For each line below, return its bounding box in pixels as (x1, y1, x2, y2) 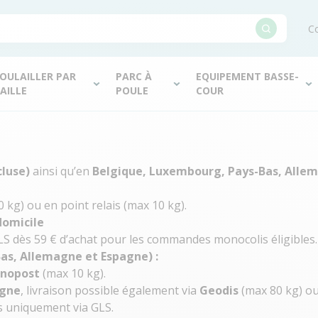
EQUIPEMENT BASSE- (196, 70, 300, 83)
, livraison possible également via (21, 283, 199, 298)
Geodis (199, 283, 238, 298)
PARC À (115, 70, 152, 83)
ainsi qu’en (30, 163, 92, 179)
